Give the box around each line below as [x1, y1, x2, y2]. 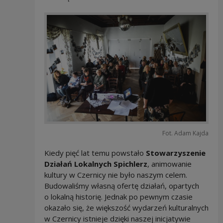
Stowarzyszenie [145, 148, 206, 158]
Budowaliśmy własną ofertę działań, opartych [44, 181, 199, 191]
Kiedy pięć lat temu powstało [44, 148, 146, 158]
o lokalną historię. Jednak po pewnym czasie [44, 192, 193, 202]
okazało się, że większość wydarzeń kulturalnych [44, 203, 209, 213]
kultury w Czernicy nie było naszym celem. [44, 170, 187, 180]
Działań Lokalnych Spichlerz [44, 159, 147, 169]
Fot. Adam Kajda [162, 129, 209, 138]
